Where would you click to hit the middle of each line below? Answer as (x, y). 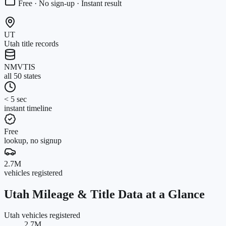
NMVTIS (20, 67)
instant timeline (28, 108)
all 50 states (22, 76)
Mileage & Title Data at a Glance (117, 194)
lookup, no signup (33, 140)
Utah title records (31, 43)
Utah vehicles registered (42, 215)
